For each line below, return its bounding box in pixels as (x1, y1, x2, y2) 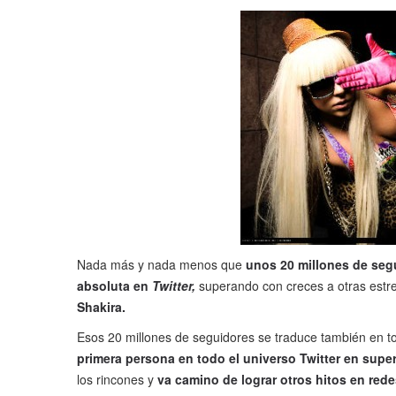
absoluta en (77, 277, 152, 295)
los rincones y (77, 370, 157, 389)
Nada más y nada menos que (77, 255, 242, 274)
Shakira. (77, 298, 126, 316)
